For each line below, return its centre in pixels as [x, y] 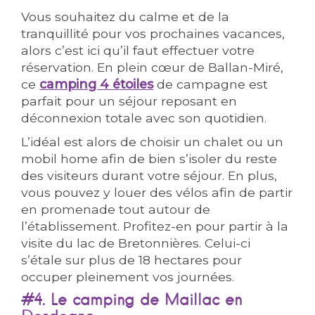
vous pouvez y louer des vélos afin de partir [157, 192]
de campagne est [211, 84]
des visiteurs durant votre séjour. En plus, [149, 175]
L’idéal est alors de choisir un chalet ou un [153, 142]
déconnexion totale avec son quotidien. [144, 118]
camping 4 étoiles [97, 84]
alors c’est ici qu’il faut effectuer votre [138, 50]
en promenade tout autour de [116, 209]
